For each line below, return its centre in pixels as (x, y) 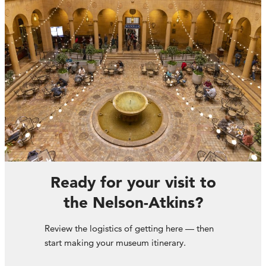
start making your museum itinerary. (115, 243)
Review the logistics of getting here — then (129, 229)
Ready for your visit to (133, 183)
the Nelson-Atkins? (133, 203)
